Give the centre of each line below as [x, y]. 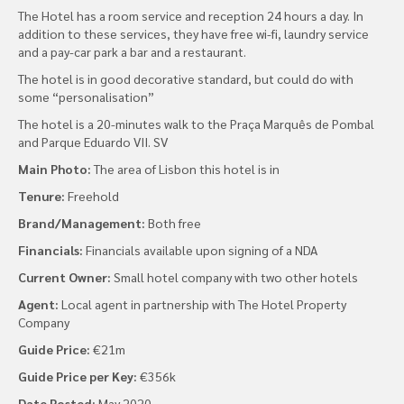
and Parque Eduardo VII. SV [93, 142]
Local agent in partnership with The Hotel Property [204, 304]
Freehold [93, 196]
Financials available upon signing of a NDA [202, 250]
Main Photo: [55, 169]
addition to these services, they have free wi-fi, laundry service [193, 34]
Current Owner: [66, 277]
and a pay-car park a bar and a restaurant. [132, 52]
